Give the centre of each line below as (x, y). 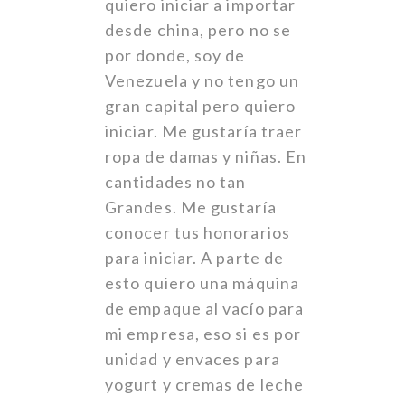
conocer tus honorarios (198, 233)
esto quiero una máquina (202, 283)
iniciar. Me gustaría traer (204, 132)
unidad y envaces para (193, 359)
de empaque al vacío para (205, 309)
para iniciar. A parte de (195, 258)
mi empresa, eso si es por (203, 334)
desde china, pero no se (198, 30)
